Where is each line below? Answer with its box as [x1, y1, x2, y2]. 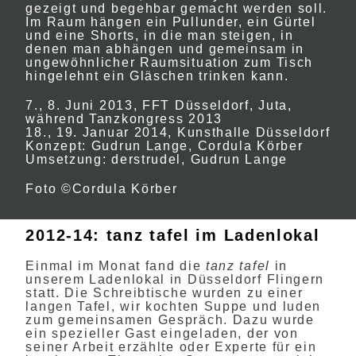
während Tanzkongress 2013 [25, 112, 222, 126]
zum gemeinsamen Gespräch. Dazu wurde [25, 313, 315, 327]
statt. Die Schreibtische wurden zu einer [25, 286, 304, 300]
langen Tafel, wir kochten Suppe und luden [25, 300, 322, 313]
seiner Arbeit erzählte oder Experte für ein [25, 340, 317, 354]
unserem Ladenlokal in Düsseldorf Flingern [25, 273, 325, 286]
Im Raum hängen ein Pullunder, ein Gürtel [25, 15, 316, 29]
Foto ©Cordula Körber [25, 182, 178, 195]
